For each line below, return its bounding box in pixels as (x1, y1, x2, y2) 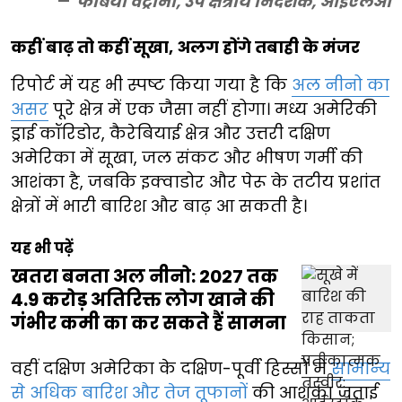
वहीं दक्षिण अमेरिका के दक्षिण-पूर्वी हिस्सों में (11, 357, 331, 380)
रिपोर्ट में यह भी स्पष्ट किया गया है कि (11, 74, 292, 97)
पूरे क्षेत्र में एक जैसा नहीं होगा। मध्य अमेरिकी (48, 98, 377, 121)
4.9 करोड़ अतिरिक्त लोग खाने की (11, 287, 275, 313)
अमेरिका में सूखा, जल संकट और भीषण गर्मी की (11, 146, 363, 170)
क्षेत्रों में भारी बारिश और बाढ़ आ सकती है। (11, 195, 307, 218)
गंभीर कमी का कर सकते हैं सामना (11, 310, 286, 336)
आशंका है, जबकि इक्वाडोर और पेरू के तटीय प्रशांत (11, 170, 380, 194)
